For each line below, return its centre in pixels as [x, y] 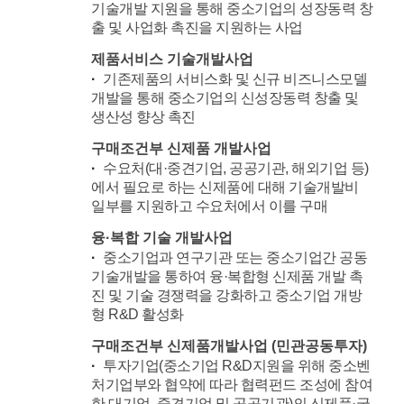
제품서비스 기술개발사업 [173, 60]
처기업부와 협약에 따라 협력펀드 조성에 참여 [232, 385]
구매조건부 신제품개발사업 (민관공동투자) [230, 346]
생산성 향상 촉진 [143, 117]
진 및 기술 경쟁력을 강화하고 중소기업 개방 [227, 296]
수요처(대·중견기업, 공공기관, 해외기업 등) [236, 169]
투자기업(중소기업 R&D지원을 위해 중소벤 [237, 366]
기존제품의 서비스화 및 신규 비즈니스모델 [235, 79]
